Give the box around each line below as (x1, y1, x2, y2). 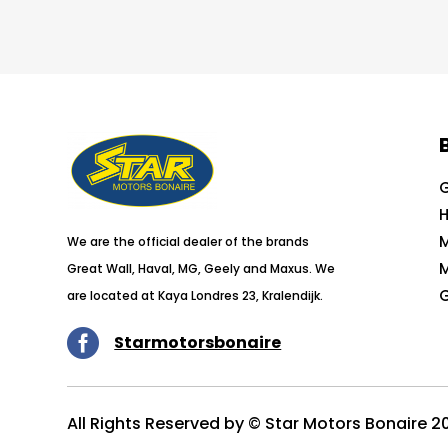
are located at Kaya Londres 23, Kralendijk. (67, 287, 324, 305)
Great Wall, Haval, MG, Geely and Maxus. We (67, 260, 336, 278)
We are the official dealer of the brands (67, 233, 310, 251)
